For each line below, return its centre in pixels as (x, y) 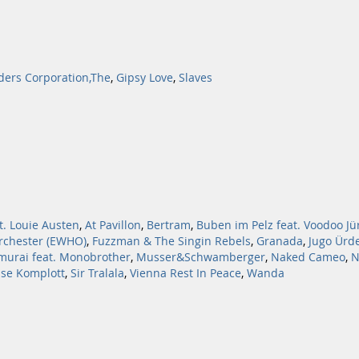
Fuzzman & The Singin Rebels (171, 241)
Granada (280, 241)
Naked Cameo (308, 257)
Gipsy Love (145, 78)
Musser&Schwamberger (201, 257)
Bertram (169, 225)
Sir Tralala (97, 273)
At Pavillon (113, 225)
